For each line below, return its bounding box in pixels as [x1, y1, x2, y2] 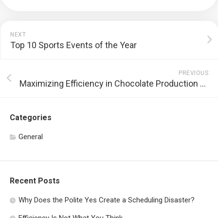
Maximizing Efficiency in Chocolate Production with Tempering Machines [200, 78, 206, 89]
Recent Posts [10, 176, 60, 185]
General [18, 132, 43, 141]
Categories [10, 113, 52, 122]
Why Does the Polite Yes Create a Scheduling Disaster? [18, 196, 195, 204]
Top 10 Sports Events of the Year [10, 40, 137, 50]
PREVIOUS [179, 70, 208, 76]
